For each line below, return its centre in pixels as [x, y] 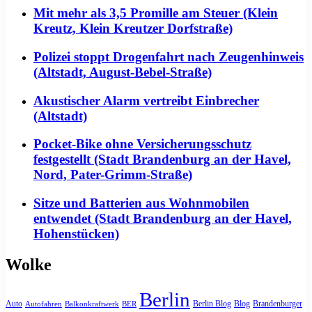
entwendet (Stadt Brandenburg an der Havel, [163, 218]
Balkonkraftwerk [92, 304]
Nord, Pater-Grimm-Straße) [113, 175]
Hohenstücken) [76, 233]
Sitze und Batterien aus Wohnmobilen [141, 203]
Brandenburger [278, 303]
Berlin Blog [212, 303]
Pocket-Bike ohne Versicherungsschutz [142, 144]
